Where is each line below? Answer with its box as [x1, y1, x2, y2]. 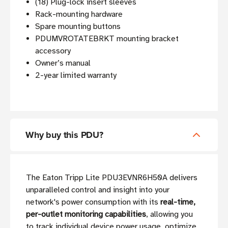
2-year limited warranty [35, 70, 117, 81]
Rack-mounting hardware [35, 9, 123, 20]
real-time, [160, 197, 195, 208]
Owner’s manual [35, 58, 91, 69]
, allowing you [146, 209, 193, 220]
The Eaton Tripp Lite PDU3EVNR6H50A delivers [26, 173, 197, 183]
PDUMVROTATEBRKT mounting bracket [35, 34, 179, 44]
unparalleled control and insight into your [26, 185, 169, 195]
